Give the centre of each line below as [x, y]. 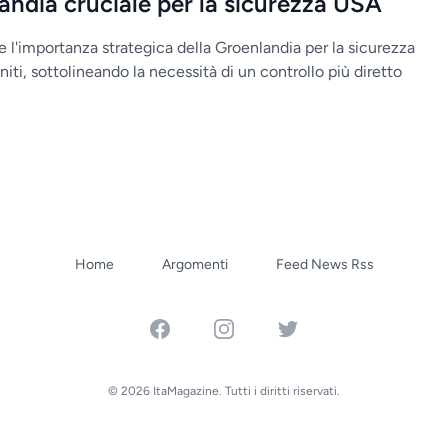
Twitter [301, 327]
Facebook [182, 327]
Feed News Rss [324, 264]
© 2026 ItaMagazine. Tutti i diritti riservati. [224, 391]
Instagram [246, 327]
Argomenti [194, 264]
